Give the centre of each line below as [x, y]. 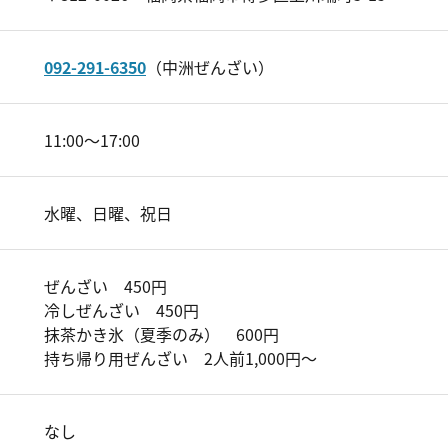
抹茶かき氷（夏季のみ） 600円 [161, 334]
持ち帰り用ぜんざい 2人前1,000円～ [180, 358]
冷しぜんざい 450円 [121, 310]
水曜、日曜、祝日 [108, 213]
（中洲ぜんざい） [210, 67]
